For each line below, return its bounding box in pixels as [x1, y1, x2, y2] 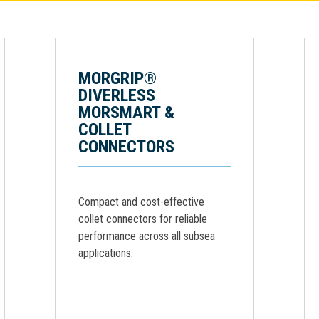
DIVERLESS [78, 85, 155, 105]
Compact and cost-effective [78, 195, 204, 209]
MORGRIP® [78, 68, 157, 88]
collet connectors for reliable [78, 212, 207, 226]
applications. [78, 246, 133, 260]
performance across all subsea [78, 229, 215, 243]
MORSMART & [78, 103, 174, 122]
